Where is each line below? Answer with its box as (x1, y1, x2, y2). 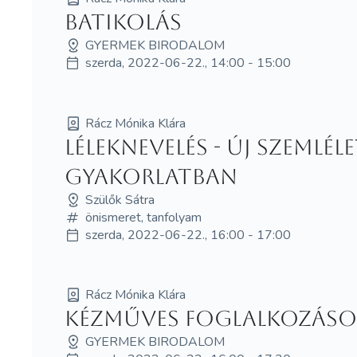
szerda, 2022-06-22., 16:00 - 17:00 (84, 226, 291, 244)
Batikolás (64, 9, 182, 34)
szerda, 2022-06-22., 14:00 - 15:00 (84, 53, 291, 72)
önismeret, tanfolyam (84, 208, 202, 226)
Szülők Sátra (84, 190, 155, 209)
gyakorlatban (64, 163, 237, 189)
